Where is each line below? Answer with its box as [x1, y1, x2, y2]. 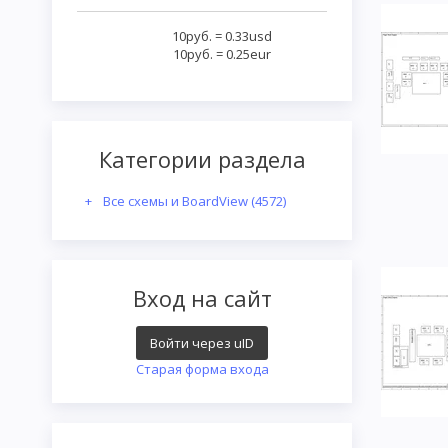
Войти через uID [150, 334, 254, 353]
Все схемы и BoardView [103, 192, 251, 211]
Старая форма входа [135, 360, 269, 379]
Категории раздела [98, 144, 306, 175]
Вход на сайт [132, 283, 272, 314]
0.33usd [225, 27, 272, 46]
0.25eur [226, 45, 271, 64]
